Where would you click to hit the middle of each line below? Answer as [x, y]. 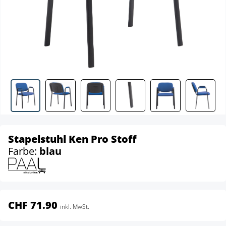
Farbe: [24, 151]
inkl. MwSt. [75, 207]
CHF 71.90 [33, 205]
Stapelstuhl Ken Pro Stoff [72, 139]
